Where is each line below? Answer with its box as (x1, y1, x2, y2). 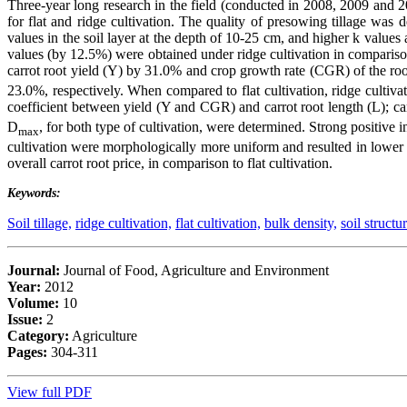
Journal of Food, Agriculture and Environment (60, 263, 329, 279)
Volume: (7, 295, 59, 312)
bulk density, (264, 215, 337, 232)
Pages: (7, 344, 47, 361)
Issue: (7, 312, 46, 328)
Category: (7, 328, 69, 344)
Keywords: (7, 186, 61, 201)
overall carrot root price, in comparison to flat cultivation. (7, 155, 333, 172)
